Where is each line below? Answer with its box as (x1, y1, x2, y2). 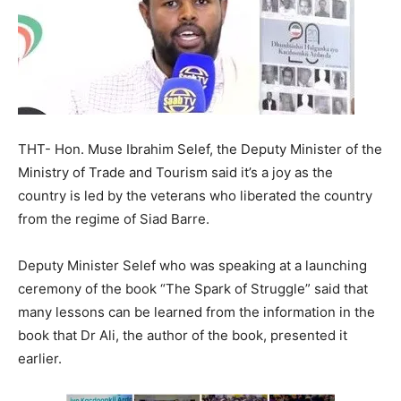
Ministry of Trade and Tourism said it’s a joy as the (18, 164, 333, 181)
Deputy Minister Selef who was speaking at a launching (18, 257, 367, 274)
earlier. (18, 350, 62, 367)
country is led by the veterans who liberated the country (18, 187, 372, 204)
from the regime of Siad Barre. (18, 210, 209, 227)
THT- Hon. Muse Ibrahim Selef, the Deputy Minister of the (18, 141, 382, 158)
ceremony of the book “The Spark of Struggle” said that (18, 280, 368, 297)
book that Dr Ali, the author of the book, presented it (18, 327, 347, 344)
